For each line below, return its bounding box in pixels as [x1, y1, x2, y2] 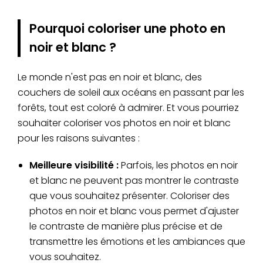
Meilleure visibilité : [29, 158, 119, 172]
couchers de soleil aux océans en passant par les [18, 85, 244, 99]
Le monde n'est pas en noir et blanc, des [18, 70, 202, 84]
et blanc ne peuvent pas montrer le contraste [29, 173, 239, 187]
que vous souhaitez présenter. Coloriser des [29, 188, 230, 203]
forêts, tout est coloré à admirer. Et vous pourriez [18, 100, 239, 114]
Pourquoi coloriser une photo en [29, 19, 225, 37]
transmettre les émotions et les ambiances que [29, 234, 245, 248]
